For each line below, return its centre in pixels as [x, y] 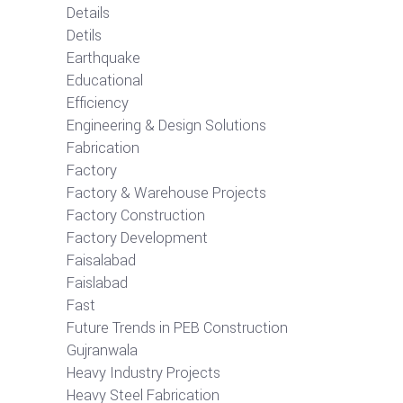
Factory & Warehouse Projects [166, 193]
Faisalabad [101, 260]
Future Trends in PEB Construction [177, 327]
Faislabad [97, 282]
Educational [105, 80]
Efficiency [98, 103]
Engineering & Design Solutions [166, 125]
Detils [84, 35]
